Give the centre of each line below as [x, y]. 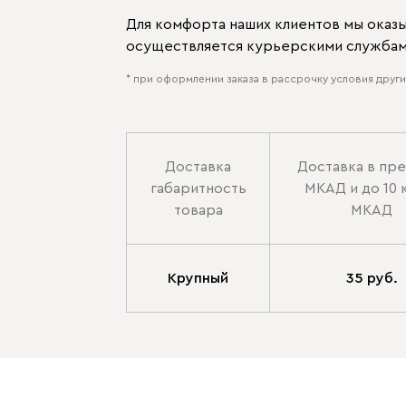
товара [198, 210]
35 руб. [372, 278]
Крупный [198, 278]
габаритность [198, 188]
